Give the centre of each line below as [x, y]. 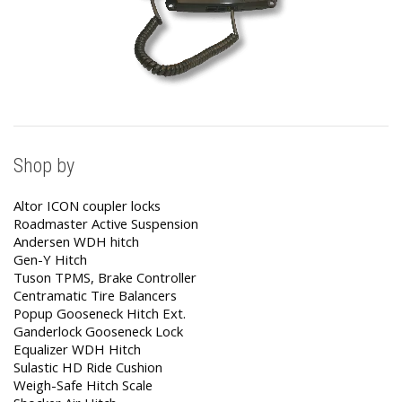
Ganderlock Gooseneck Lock [98, 332]
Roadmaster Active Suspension [106, 224]
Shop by [44, 166]
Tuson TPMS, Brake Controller [105, 278]
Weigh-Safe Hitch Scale [83, 385]
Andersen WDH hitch [76, 242]
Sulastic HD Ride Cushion [88, 367]
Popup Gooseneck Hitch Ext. [100, 314]
